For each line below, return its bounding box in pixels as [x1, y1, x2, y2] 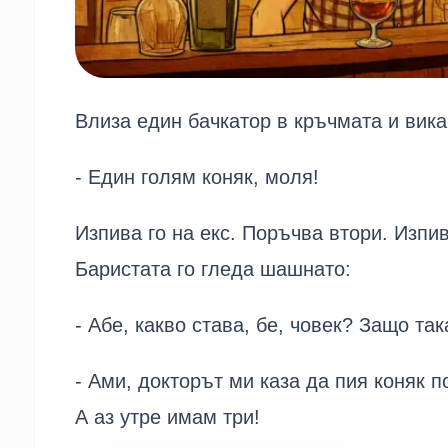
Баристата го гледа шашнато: [74, 258, 351, 281]
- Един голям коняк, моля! [74, 166, 319, 189]
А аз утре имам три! [74, 406, 260, 429]
